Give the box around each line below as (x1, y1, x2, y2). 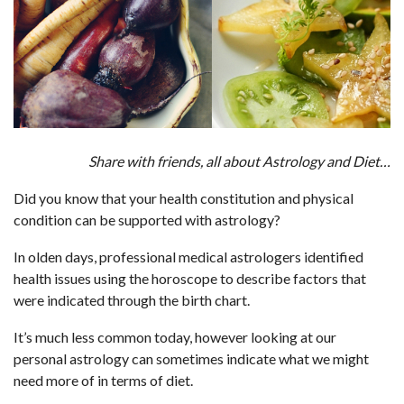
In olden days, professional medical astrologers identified (14, 248, 363, 265)
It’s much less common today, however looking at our (14, 328, 336, 345)
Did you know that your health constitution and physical (14, 189, 353, 207)
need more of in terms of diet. (14, 372, 193, 389)
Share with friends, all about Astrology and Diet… (88, 152, 390, 170)
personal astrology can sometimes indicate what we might (14, 350, 369, 367)
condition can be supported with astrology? (14, 211, 280, 228)
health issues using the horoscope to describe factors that (14, 270, 366, 287)
